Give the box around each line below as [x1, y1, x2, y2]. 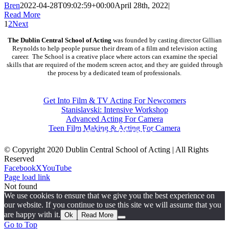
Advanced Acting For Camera [66, 114, 163, 124]
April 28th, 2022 [114, 1, 168, 10]
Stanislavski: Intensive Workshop [61, 105, 168, 114]
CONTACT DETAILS [75, 128, 154, 137]
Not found [4, 182, 37, 191]
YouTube [42, 164, 72, 173]
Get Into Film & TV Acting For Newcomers [43, 96, 186, 105]
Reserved [4, 154, 34, 164]
